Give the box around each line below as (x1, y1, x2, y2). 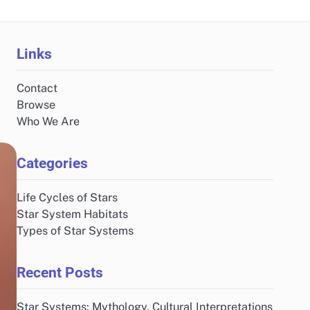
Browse (17, 98, 55, 111)
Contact (17, 82, 57, 95)
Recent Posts (17, 264, 103, 281)
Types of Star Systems (17, 224, 134, 237)
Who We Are (17, 115, 80, 128)
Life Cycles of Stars (17, 191, 118, 204)
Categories (17, 154, 88, 172)
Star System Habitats (17, 208, 128, 221)
